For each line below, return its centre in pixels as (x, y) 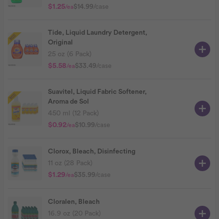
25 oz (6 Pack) (70, 54)
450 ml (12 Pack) (73, 113)
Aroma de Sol (68, 102)
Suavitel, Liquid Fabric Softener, (97, 92)
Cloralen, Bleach (74, 202)
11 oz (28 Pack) (70, 163)
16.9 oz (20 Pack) (74, 214)
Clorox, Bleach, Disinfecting (92, 152)
